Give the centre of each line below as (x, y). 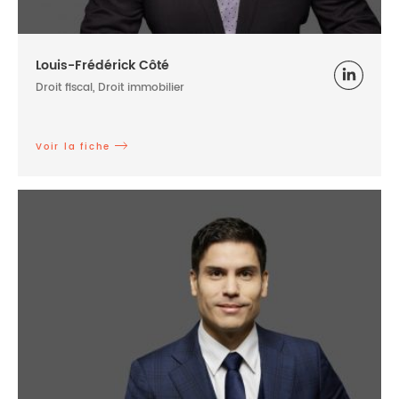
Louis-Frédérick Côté (102, 65)
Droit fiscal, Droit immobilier (110, 87)
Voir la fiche (73, 147)
